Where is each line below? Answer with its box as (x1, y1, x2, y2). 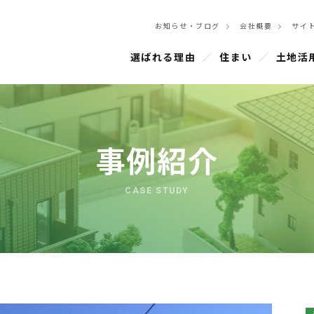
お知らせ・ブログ (155, 22, 220, 30)
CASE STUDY (125, 186, 189, 196)
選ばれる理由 (130, 52, 196, 63)
